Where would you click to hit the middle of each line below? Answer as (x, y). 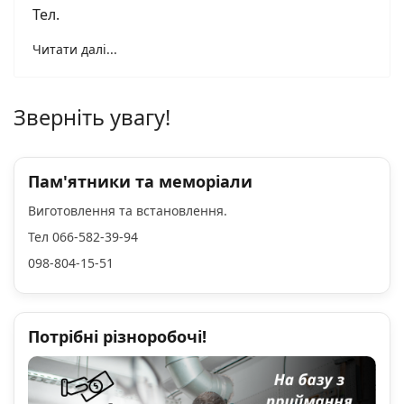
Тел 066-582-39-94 (83, 237)
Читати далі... (75, 49)
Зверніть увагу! (92, 117)
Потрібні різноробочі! (117, 336)
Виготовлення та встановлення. (129, 211)
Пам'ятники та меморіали (140, 181)
